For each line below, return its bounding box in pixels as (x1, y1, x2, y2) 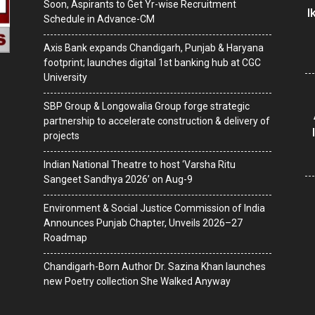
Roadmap (44, 232, 87, 243)
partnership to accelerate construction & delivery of (44, 115, 270, 127)
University (44, 72, 87, 83)
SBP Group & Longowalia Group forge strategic (44, 101, 250, 112)
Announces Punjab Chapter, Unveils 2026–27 (44, 217, 243, 229)
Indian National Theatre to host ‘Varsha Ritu (44, 159, 236, 170)
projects (44, 130, 79, 141)
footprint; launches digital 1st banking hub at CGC (44, 57, 261, 68)
